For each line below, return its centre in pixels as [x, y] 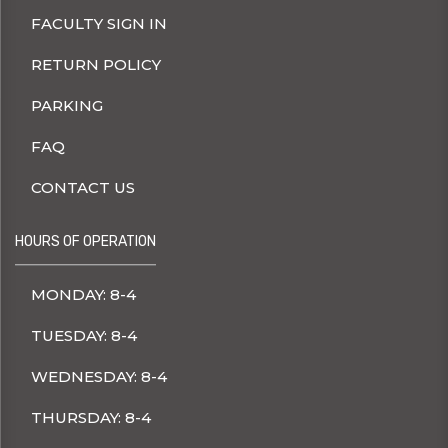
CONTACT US [83, 188]
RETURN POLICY [96, 65]
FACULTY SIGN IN [99, 24]
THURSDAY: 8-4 [91, 418]
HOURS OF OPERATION [85, 242]
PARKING [67, 106]
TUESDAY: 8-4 [84, 336]
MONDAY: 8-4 [83, 295]
